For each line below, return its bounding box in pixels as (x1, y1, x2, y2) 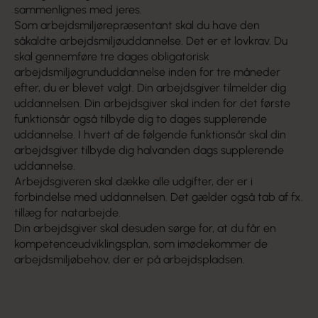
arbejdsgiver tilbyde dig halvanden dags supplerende (14, 143, 284, 157)
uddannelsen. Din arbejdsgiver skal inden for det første (14, 97, 290, 110)
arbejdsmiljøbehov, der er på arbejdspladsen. (14, 253, 245, 266)
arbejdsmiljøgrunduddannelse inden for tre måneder (14, 65, 280, 79)
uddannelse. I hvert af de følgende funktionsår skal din (14, 128, 286, 141)
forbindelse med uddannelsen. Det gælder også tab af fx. (14, 190, 303, 204)
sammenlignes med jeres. (14, 3, 142, 16)
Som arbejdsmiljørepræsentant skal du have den (14, 18, 260, 32)
